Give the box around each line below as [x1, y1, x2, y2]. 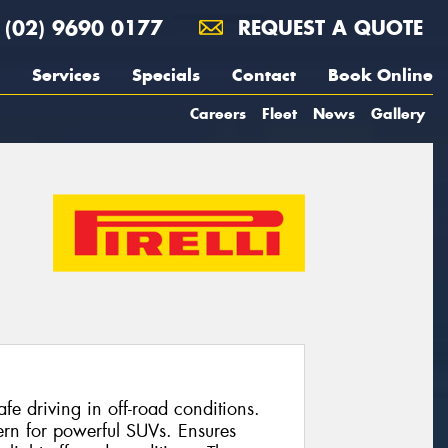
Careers [190, 104, 246, 123]
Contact [232, 64, 296, 86]
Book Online [328, 64, 433, 86]
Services [32, 64, 100, 86]
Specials [132, 64, 200, 86]
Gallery [371, 104, 425, 123]
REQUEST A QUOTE [231, 15, 423, 40]
